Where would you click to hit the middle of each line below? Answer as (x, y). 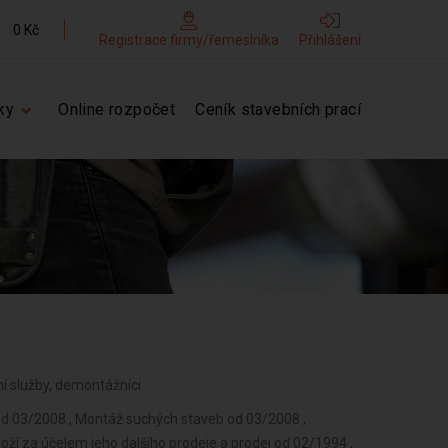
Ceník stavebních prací (278, 109)
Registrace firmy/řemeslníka (189, 40)
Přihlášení (330, 40)
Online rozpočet (117, 109)
